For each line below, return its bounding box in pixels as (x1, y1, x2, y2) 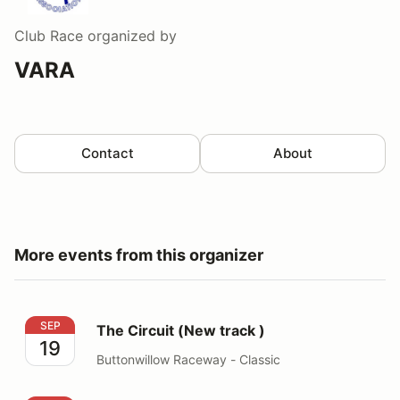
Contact (80, 145, 134, 162)
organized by (83, 27, 177, 45)
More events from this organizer (14, 246, 263, 264)
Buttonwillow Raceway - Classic (96, 352, 280, 367)
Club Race (14, 27, 83, 45)
